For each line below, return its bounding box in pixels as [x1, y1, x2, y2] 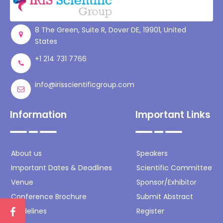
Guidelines [11, 206, 47, 217]
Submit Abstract [136, 192, 193, 202]
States [35, 36, 57, 47]
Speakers [136, 148, 168, 159]
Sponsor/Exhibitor [136, 177, 197, 188]
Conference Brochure [11, 192, 87, 202]
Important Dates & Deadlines [11, 163, 112, 173]
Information [10, 108, 67, 122]
